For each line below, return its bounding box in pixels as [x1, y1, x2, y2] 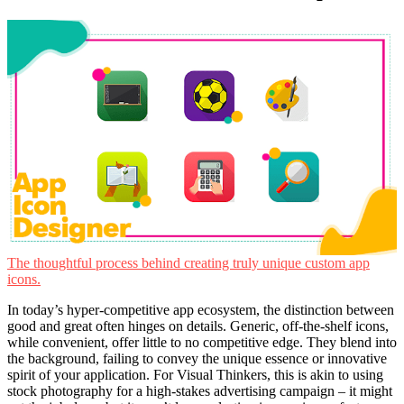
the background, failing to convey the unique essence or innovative [7, 351, 387, 366]
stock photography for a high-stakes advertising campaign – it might [7, 383, 392, 399]
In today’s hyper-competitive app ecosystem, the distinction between [7, 302, 394, 317]
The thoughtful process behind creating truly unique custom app [7, 255, 370, 271]
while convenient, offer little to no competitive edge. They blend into [7, 335, 397, 350]
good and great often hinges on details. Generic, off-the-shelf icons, [7, 318, 389, 334]
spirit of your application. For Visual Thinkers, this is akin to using [7, 367, 383, 382]
